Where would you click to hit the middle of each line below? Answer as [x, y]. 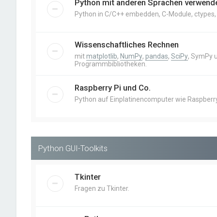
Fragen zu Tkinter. [102, 188]
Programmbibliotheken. [110, 64]
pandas [156, 56]
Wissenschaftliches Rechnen [126, 45]
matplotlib [101, 56]
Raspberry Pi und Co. [112, 88]
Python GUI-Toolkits [73, 148]
